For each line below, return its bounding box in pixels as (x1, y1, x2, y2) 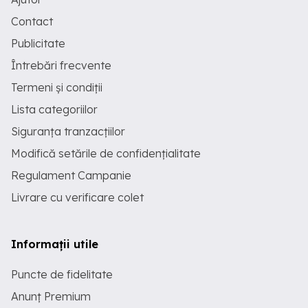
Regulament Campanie (11, 168, 131, 182)
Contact (11, 14, 53, 28)
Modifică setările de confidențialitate (11, 146, 201, 160)
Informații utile (11, 237, 98, 251)
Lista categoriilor (11, 102, 98, 116)
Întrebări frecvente (11, 58, 111, 72)
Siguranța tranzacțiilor (11, 124, 125, 138)
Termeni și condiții (11, 80, 102, 94)
